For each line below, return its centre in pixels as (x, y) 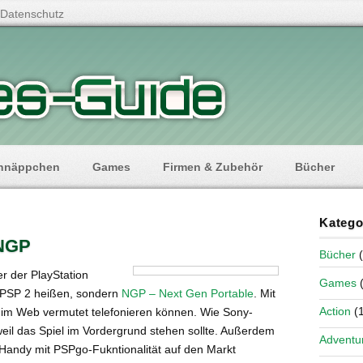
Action (335, 311)
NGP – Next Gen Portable (188, 293)
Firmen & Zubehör (213, 167)
